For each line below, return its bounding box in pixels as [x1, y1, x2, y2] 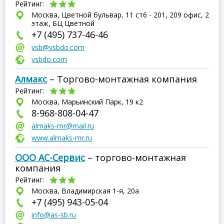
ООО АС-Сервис [15, 151, 85, 163]
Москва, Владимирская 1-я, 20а [31, 186, 139, 195]
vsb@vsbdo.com [31, 42, 84, 52]
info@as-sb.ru [31, 210, 76, 219]
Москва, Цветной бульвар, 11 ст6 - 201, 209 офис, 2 [31, 10, 209, 19]
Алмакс [15, 73, 47, 85]
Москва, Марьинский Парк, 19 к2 [31, 97, 143, 106]
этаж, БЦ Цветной [31, 18, 94, 28]
